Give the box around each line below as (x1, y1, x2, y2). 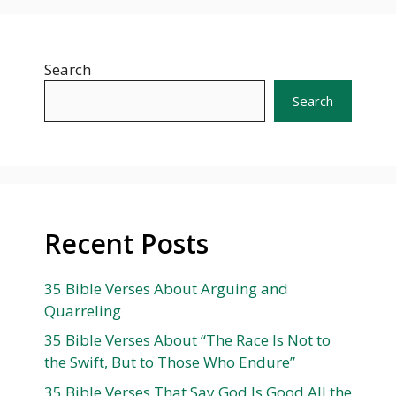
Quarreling (44, 300, 121, 321)
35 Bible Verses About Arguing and (44, 278, 288, 299)
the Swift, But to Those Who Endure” (44, 352, 295, 373)
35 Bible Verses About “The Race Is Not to (44, 330, 331, 351)
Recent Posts (44, 225, 209, 262)
